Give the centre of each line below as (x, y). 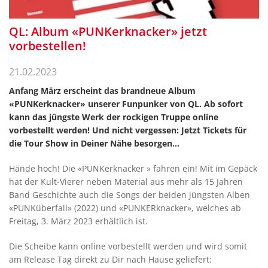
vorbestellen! (48, 46)
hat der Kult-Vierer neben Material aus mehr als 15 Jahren (126, 182)
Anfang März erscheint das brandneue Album (102, 91)
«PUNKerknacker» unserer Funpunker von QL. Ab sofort (126, 104)
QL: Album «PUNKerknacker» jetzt (108, 31)
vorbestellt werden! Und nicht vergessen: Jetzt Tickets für (128, 130)
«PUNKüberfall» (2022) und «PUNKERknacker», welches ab (125, 208)
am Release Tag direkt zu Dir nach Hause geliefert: (110, 259)
